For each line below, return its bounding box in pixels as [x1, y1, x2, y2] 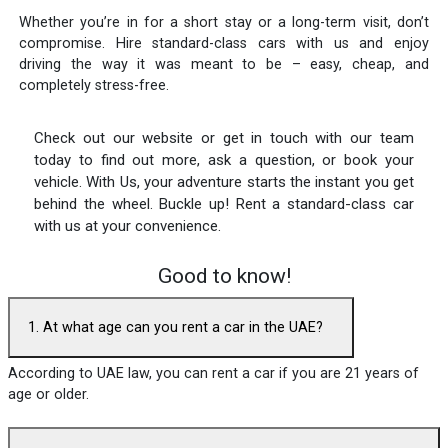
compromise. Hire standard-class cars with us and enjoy [19, 34, 429, 52]
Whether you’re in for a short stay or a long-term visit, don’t [19, 13, 429, 31]
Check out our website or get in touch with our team [34, 128, 414, 147]
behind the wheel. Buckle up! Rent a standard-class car [34, 194, 414, 213]
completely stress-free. [19, 76, 170, 94]
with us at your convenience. [34, 216, 222, 235]
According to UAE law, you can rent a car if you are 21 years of [8, 365, 419, 383]
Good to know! [157, 262, 291, 288]
